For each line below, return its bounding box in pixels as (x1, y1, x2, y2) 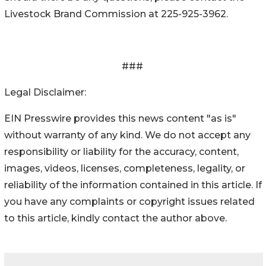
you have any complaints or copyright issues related (4, 195, 255, 207)
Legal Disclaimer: (4, 86, 86, 98)
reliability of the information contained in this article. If (4, 179, 262, 191)
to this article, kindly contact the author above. (4, 212, 227, 224)
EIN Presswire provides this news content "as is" (4, 112, 236, 124)
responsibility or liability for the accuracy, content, (4, 145, 239, 157)
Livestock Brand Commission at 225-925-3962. (4, 8, 229, 20)
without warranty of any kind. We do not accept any (4, 129, 251, 141)
